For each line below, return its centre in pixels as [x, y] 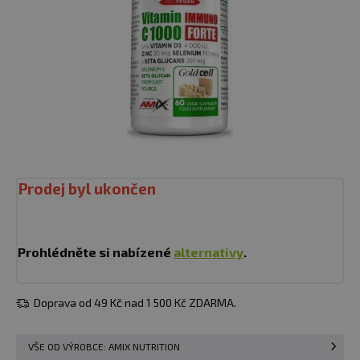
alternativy [209, 252]
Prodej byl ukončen [87, 188]
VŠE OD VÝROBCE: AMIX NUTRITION [104, 347]
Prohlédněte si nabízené [96, 252]
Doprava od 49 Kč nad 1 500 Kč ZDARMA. [134, 303]
